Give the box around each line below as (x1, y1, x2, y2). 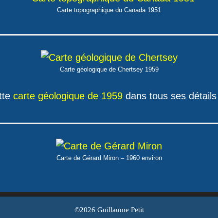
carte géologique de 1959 (13, 91, 123, 101)
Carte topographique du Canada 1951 (57, 6, 161, 14)
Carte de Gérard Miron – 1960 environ (56, 154, 162, 162)
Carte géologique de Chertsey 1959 (59, 66, 159, 73)
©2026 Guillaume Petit (74, 206, 144, 214)
